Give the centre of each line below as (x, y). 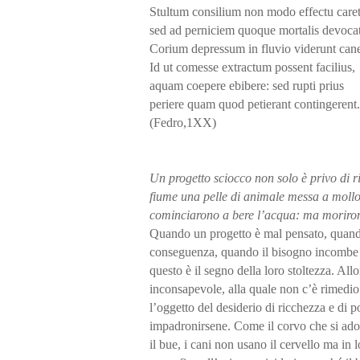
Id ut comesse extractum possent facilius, (252, 67)
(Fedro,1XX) (183, 122)
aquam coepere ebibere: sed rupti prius (247, 85)
